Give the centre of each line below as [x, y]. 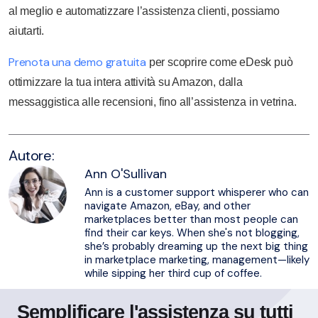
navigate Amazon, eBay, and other [168, 206]
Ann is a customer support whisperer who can [197, 192]
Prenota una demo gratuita [77, 62]
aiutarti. [27, 31]
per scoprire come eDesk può [220, 62]
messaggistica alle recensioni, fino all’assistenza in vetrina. [153, 102]
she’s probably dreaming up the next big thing [196, 246]
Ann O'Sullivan [126, 174]
